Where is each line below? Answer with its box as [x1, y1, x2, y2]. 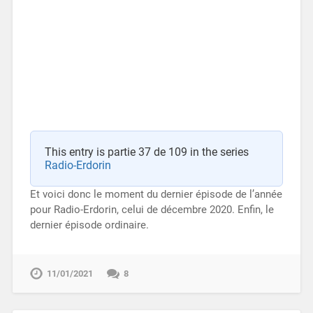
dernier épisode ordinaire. [29, 218, 149, 231]
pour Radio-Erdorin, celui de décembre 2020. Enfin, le [29, 203, 274, 216]
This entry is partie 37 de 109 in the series [44, 145, 249, 159]
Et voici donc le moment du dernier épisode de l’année [29, 187, 282, 201]
